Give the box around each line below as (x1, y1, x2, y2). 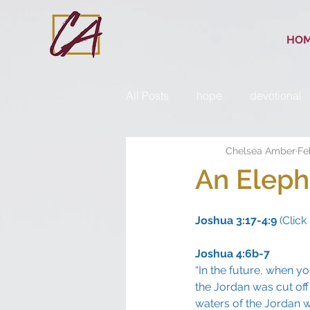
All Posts (126, 88, 169, 102)
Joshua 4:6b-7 (195, 246, 270, 260)
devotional (250, 88, 302, 102)
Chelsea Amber (226, 145, 295, 157)
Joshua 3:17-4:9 (195, 213, 277, 227)
